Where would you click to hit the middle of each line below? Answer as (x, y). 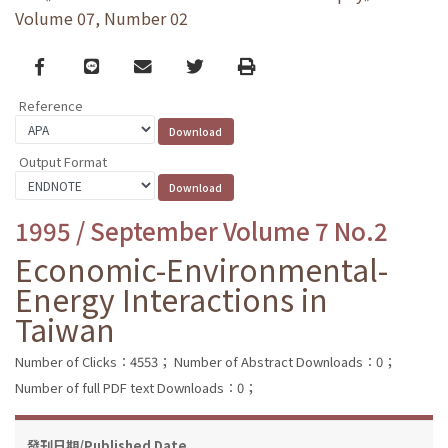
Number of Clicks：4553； (93, 361)
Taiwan (65, 328)
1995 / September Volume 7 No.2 (201, 230)
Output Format (63, 161)
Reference (51, 106)
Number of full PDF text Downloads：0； (136, 387)
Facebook (74, 65)
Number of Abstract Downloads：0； (285, 361)
